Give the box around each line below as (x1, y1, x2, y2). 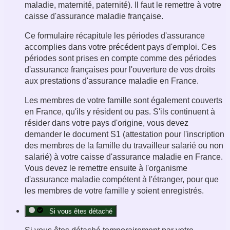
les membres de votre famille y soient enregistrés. (25, 186, 204, 196)
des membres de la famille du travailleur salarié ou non (25, 141, 223, 150)
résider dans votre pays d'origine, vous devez (25, 119, 188, 128)
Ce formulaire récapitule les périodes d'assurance (25, 31, 205, 41)
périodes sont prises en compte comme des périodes (25, 54, 216, 63)
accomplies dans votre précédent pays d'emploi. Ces (25, 43, 216, 52)
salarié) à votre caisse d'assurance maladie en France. (25, 152, 223, 162)
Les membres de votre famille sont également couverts (25, 96, 222, 105)
